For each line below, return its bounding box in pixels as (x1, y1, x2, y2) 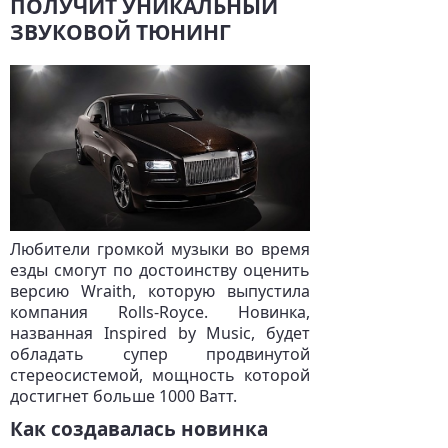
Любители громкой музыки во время (10, 238, 310, 260)
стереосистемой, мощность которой (10, 364, 310, 386)
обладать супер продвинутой (10, 343, 310, 365)
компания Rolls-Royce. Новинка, (10, 301, 310, 323)
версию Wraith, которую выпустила (10, 280, 310, 302)
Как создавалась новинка (10, 416, 268, 442)
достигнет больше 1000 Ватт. (10, 385, 237, 407)
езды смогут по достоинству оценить (10, 259, 310, 281)
